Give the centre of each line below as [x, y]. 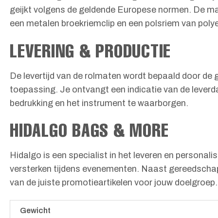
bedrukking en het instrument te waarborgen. [99, 103]
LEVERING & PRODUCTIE [91, 50]
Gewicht [35, 211]
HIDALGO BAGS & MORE [89, 129]
